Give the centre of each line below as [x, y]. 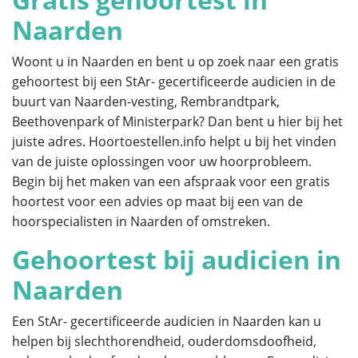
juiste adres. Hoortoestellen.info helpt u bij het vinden [174, 141]
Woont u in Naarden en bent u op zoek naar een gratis [175, 61]
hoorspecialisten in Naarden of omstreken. [141, 221]
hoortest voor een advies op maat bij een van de [157, 201]
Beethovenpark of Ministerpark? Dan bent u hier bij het [177, 121]
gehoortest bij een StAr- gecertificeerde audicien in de [174, 81]
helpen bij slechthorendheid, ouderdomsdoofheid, [164, 341]
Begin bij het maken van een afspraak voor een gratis [171, 181]
